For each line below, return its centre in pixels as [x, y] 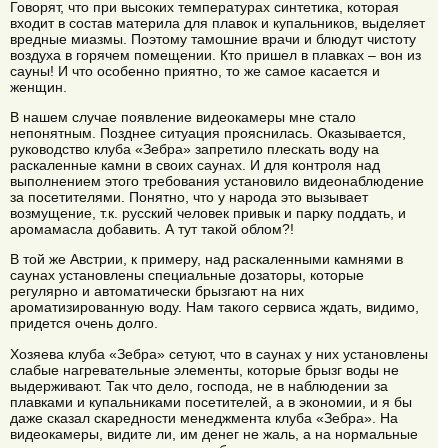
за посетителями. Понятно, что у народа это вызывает [189, 197]
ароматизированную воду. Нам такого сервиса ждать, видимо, [214, 307]
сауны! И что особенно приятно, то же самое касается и [195, 70]
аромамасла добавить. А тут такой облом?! [152, 229]
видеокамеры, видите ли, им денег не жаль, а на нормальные [214, 433]
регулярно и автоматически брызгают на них [157, 291]
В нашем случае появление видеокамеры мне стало [183, 117]
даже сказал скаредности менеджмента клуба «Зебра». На [204, 417]
